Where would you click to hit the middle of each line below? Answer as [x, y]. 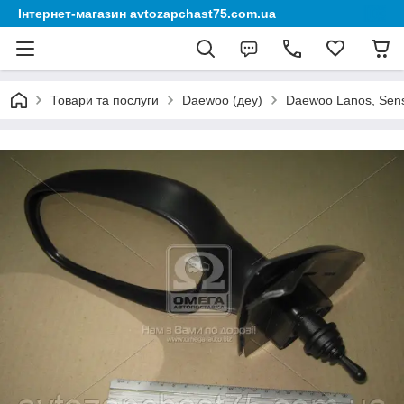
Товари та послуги [105, 100]
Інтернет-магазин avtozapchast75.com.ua [147, 14]
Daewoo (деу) [222, 100]
